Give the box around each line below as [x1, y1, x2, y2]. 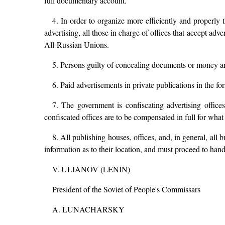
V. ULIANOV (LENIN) [52, 163, 130, 174]
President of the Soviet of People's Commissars [52, 183, 200, 194]
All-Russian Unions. [44, 39, 109, 50]
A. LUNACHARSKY [52, 203, 125, 214]
